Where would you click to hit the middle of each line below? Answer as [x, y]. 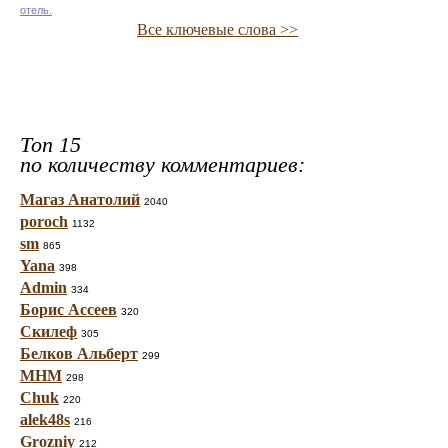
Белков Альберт [79, 353]
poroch [44, 221]
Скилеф [48, 331]
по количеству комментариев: [162, 164]
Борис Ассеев [68, 309]
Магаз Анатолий [80, 199]
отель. [36, 10]
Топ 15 [50, 144]
